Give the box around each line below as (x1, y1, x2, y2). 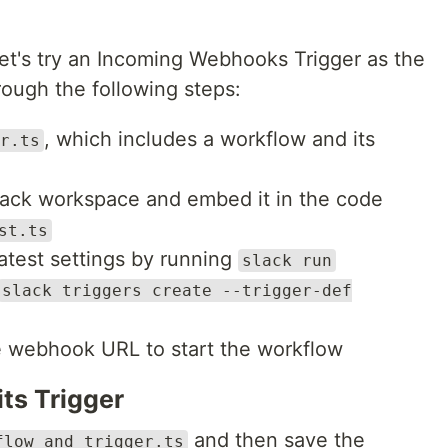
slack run (242, 251, 332, 270)
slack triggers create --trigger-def (2, 281, 352, 300)
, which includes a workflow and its (44, 127, 375, 151)
